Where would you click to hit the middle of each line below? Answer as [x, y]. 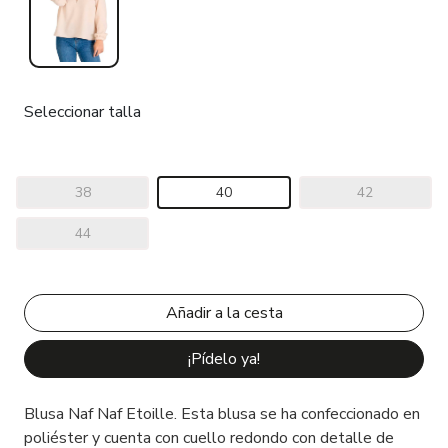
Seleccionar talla [82, 111]
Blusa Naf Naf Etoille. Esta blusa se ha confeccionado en [222, 413]
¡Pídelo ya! [224, 358]
